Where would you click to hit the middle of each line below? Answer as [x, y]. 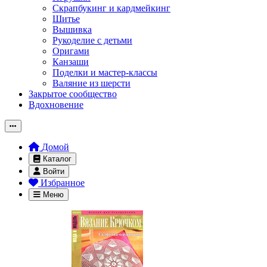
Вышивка [72, 30]
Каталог [57, 159]
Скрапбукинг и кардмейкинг [111, 8]
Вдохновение [56, 105]
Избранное [63, 183]
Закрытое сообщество [73, 94]
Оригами [71, 51]
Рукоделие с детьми [92, 40]
